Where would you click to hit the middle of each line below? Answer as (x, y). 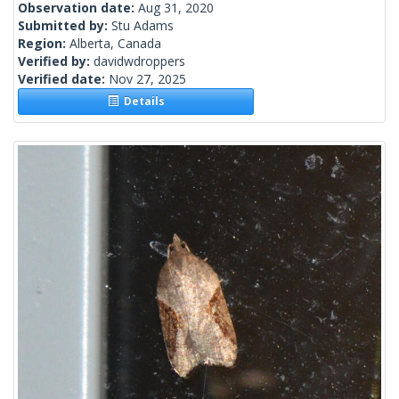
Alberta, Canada (115, 44)
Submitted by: (65, 26)
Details (141, 102)
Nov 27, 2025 (147, 79)
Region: (44, 44)
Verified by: (56, 61)
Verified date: (63, 79)
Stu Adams (142, 26)
